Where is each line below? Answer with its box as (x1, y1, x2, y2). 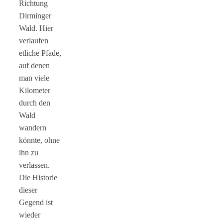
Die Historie (19, 173, 57, 182)
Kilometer (19, 86, 50, 95)
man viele (19, 73, 49, 82)
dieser (19, 185, 37, 194)
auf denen (19, 61, 50, 70)
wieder (19, 210, 40, 219)
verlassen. (19, 160, 50, 169)
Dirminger (19, 11, 51, 20)
